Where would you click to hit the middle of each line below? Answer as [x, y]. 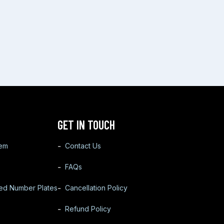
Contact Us [83, 145]
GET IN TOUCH [86, 124]
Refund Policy [88, 208]
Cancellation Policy [96, 187]
